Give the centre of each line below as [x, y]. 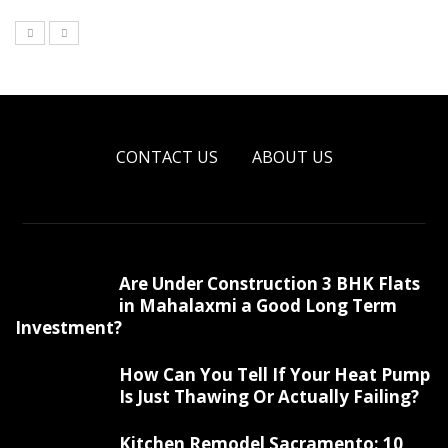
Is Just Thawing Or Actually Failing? [269, 396]
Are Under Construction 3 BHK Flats [269, 283]
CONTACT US [166, 156]
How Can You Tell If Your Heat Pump [274, 374]
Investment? [68, 327]
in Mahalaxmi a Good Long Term [258, 305]
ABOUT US [292, 156]
